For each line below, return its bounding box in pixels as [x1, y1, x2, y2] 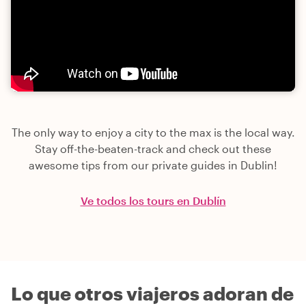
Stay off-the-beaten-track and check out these [35, 141, 271, 155]
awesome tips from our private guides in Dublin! [29, 158, 277, 171]
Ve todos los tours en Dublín [80, 193, 226, 207]
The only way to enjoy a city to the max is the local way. [11, 125, 295, 139]
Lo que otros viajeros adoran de [11, 282, 294, 304]
